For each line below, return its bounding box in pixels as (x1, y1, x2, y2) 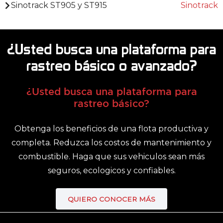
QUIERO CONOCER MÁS (68, 195, 155, 203)
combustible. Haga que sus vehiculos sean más (18, 152, 205, 162)
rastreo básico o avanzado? (26, 58, 197, 74)
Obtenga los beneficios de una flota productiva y (14, 124, 209, 134)
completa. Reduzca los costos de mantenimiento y (11, 138, 212, 148)
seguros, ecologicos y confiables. (47, 166, 176, 176)
